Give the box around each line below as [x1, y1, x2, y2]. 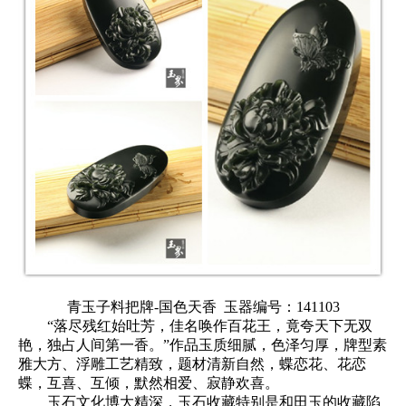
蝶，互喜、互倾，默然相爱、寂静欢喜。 [18, 375, 279, 391]
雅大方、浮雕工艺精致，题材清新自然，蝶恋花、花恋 [18, 356, 366, 372]
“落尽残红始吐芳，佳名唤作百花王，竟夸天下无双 [18, 318, 372, 333]
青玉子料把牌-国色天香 [66, 299, 217, 314]
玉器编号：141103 [216, 299, 340, 314]
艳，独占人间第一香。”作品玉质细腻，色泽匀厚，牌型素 [18, 337, 387, 353]
